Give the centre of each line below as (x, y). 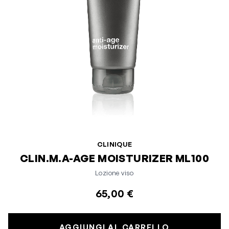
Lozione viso (114, 173)
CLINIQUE (114, 144)
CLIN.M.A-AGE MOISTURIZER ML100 (114, 158)
